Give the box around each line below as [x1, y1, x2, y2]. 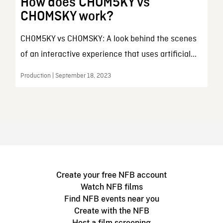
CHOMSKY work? [20, 9, 113, 23]
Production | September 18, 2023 [20, 71, 111, 80]
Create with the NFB [74, 206, 149, 216]
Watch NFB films [80, 182, 143, 192]
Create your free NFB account [56, 170, 167, 180]
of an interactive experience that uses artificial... [20, 49, 197, 60]
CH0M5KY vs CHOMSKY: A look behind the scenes [20, 33, 197, 44]
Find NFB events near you [64, 194, 159, 204]
